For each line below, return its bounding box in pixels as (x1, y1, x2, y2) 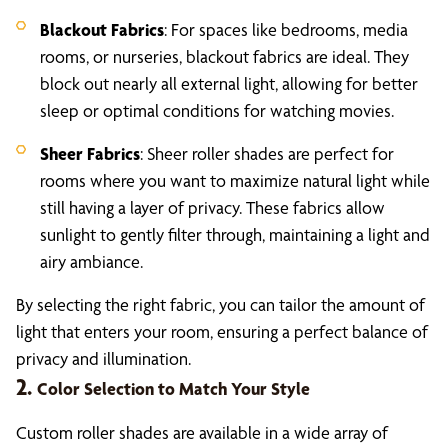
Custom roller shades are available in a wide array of (16, 422, 388, 443)
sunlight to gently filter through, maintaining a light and (40, 224, 430, 245)
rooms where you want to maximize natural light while (40, 170, 430, 191)
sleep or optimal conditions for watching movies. (40, 100, 394, 121)
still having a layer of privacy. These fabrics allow (40, 197, 385, 218)
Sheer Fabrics (40, 143, 140, 164)
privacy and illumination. (16, 348, 191, 369)
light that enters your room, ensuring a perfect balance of (16, 321, 428, 342)
